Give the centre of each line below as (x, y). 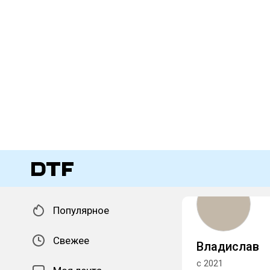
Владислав (228, 246)
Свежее (71, 240)
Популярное (81, 210)
